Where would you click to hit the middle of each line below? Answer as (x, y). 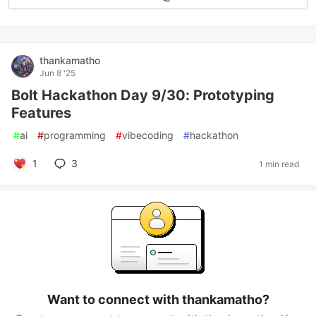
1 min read (279, 164)
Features (41, 113)
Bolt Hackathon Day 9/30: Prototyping (143, 95)
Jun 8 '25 (57, 73)
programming (75, 135)
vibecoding (148, 135)
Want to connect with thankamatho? (158, 299)
